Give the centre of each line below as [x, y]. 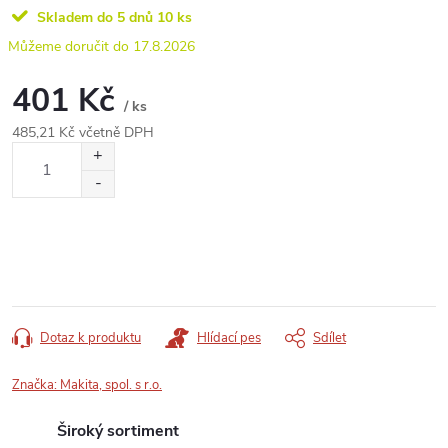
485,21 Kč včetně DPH [83, 132]
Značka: [36, 384]
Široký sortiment [118, 430]
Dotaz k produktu [90, 337]
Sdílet [329, 337]
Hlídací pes [229, 337]
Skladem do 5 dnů [93, 17]
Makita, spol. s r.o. [111, 384]
